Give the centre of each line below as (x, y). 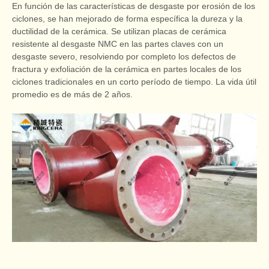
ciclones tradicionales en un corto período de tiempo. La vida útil (134, 82)
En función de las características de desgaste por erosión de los (134, 6)
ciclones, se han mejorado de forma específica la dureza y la (127, 19)
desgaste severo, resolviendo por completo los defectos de (124, 57)
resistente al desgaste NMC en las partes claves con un (118, 44)
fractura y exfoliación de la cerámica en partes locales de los (127, 69)
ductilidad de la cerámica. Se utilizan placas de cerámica (119, 32)
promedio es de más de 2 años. (72, 95)
